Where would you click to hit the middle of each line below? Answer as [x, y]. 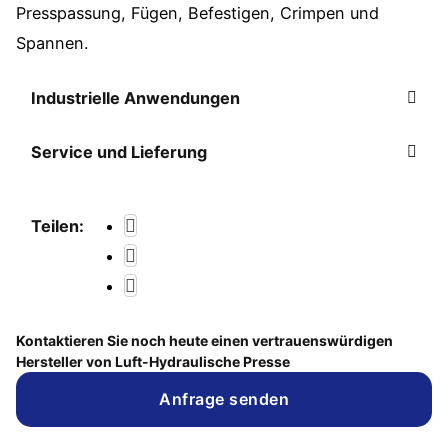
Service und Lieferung [118, 152]
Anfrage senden [224, 399]
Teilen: [58, 226]
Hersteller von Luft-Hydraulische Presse [152, 361]
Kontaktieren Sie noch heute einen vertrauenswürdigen [204, 340]
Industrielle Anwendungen [135, 98]
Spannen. [51, 43]
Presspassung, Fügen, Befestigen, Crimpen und [197, 13]
